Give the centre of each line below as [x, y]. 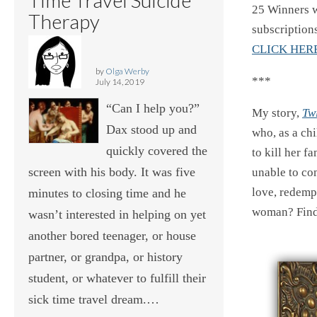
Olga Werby [127, 71]
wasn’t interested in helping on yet [117, 214]
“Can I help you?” [153, 108]
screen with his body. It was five [112, 172]
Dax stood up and [151, 129]
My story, [277, 113]
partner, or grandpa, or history [105, 257]
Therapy [64, 21]
